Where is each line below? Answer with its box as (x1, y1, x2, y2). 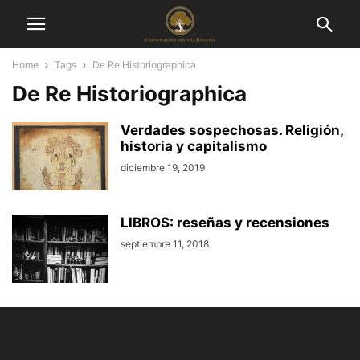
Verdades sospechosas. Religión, (121, 122, 343, 138)
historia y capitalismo (121, 138, 267, 154)
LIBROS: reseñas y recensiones (121, 215, 329, 231)
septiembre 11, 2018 (121, 238, 209, 250)
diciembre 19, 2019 (121, 162, 205, 174)
